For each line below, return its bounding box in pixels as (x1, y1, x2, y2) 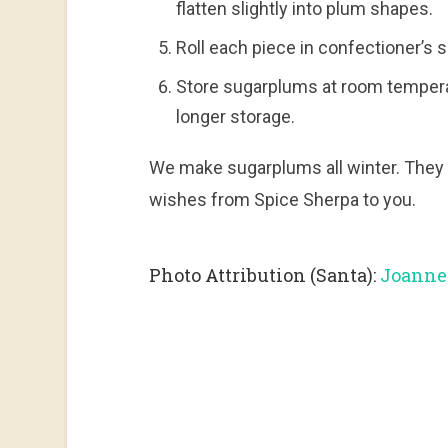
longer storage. (175, 105, 295, 127)
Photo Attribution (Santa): (148, 262, 376, 287)
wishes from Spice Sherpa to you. (148, 188, 416, 210)
